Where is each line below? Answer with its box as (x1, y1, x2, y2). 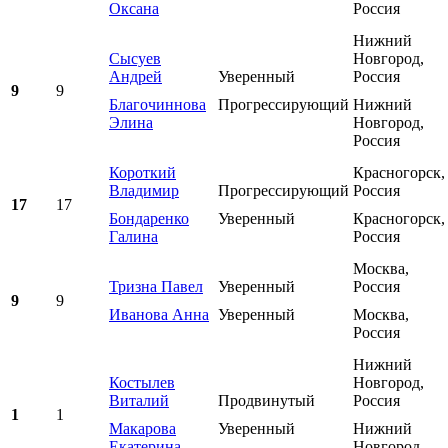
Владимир (109, 182, 179, 200)
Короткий (109, 164, 176, 182)
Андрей (109, 68, 162, 86)
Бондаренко (109, 210, 189, 228)
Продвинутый (218, 392, 315, 410)
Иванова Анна (109, 306, 209, 324)
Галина (109, 228, 158, 246)
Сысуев (109, 50, 161, 68)
